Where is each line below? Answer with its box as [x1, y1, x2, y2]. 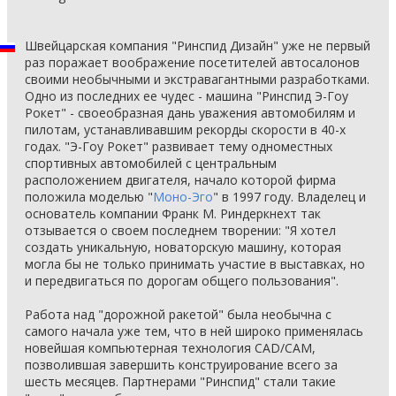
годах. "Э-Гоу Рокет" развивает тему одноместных [25, 138, 332, 155]
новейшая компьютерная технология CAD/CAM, [25, 339, 316, 356]
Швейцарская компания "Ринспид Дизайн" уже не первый [25, 37, 370, 54]
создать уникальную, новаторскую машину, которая [25, 239, 341, 255]
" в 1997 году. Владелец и [213, 188, 366, 205]
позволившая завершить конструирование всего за [25, 356, 338, 373]
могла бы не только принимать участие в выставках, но [25, 255, 365, 272]
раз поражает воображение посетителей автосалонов [25, 54, 360, 71]
